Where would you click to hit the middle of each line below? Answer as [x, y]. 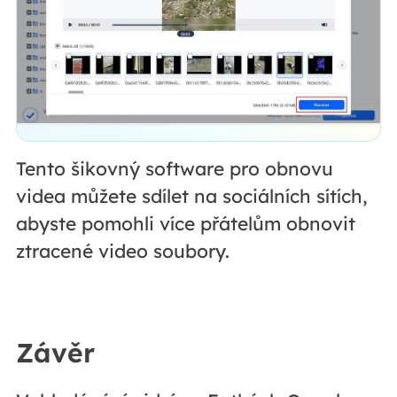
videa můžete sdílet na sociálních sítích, [191, 196]
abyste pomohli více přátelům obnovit [185, 224]
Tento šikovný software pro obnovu [174, 169]
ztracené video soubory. [122, 251]
